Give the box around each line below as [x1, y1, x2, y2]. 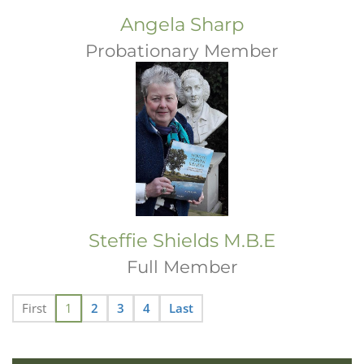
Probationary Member [85, 40, 279, 61]
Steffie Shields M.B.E [89, 229, 275, 252]
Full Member [126, 256, 238, 277]
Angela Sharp [120, 13, 244, 36]
